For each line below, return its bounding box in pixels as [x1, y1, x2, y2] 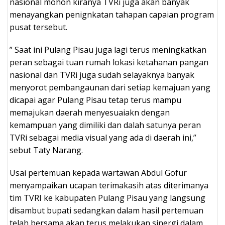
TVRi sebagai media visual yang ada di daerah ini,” [10, 132, 196, 143]
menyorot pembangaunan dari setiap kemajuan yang [10, 81, 210, 93]
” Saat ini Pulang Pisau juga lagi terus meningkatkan [10, 44, 206, 55]
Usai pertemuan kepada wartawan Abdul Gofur [10, 167, 187, 178]
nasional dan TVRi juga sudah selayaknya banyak [10, 69, 194, 80]
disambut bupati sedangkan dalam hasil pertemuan [10, 204, 203, 216]
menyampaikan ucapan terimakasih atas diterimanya [10, 179, 208, 191]
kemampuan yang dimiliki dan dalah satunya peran [10, 119, 201, 131]
